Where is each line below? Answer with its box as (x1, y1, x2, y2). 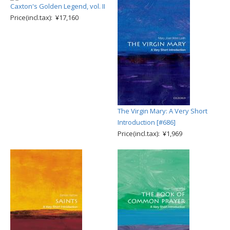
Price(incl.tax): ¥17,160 (10, 13, 79, 22)
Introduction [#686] (118, 118, 176, 127)
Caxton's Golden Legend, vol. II (10, 2, 105, 11)
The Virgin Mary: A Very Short (118, 106, 207, 116)
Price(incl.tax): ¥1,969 (118, 129, 182, 138)
